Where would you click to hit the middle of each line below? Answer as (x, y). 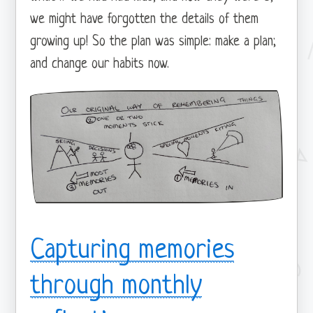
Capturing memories (132, 250)
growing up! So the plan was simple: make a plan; (153, 43)
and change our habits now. (100, 65)
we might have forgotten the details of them (145, 20)
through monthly (116, 286)
